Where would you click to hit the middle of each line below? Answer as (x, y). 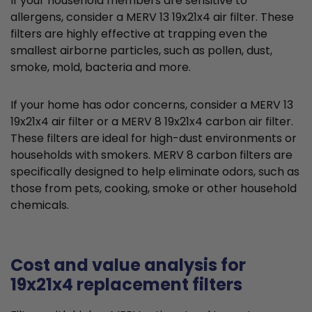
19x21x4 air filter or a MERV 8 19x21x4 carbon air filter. (152, 122)
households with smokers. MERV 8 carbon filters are (151, 155)
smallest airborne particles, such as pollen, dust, (141, 51)
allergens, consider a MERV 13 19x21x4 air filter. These (152, 17)
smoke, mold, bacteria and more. (101, 68)
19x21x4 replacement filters (126, 285)
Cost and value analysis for (128, 265)
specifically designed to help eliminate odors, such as (155, 172)
